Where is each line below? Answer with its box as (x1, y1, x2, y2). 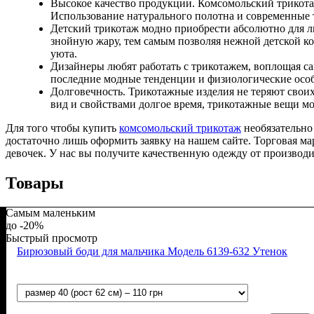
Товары (6, 173, 64, 192)
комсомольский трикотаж (119, 122, 241, 135)
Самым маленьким (6, 206, 95, 219)
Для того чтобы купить (6, 122, 119, 135)
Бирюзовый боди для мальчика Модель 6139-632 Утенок (17, 245, 287, 257)
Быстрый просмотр (6, 231, 97, 244)
